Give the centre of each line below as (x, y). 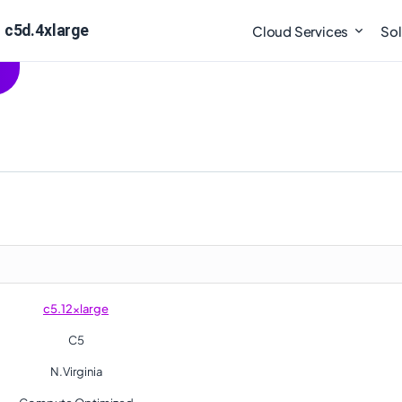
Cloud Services (301, 31)
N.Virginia (76, 371)
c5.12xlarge (76, 309)
